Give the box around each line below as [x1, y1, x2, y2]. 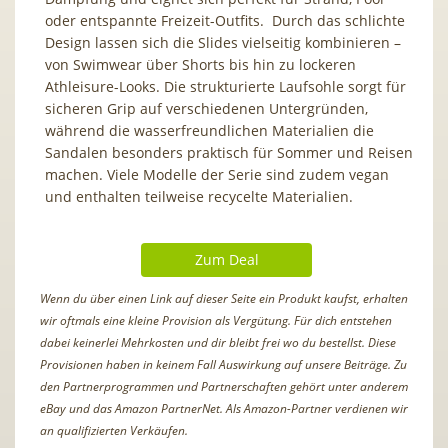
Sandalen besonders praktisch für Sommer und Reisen [45, 142, 413, 162]
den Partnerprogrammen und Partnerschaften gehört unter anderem [40, 377, 408, 395]
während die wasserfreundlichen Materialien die [45, 120, 374, 140]
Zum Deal [194, 249, 259, 269]
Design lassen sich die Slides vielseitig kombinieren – [45, 32, 401, 52]
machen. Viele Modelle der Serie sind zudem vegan [45, 164, 389, 184]
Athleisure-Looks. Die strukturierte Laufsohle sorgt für [45, 76, 406, 96]
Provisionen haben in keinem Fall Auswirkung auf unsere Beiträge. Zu [40, 355, 407, 373]
